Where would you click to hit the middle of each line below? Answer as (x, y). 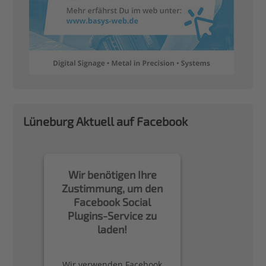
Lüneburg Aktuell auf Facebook (106, 121)
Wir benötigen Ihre (112, 174)
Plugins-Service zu (113, 215)
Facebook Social (113, 202)
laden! (113, 229)
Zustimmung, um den (113, 188)
